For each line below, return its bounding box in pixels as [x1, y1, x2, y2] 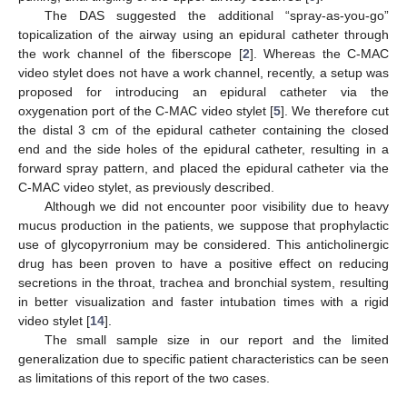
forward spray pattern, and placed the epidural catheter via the [18, 160, 389, 175]
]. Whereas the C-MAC [249, 45, 390, 61]
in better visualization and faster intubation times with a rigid [18, 293, 389, 309]
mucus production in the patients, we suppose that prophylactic [18, 217, 389, 233]
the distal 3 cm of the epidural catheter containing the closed [18, 122, 389, 137]
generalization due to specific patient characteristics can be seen [18, 351, 389, 366]
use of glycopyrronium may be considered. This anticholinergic [18, 236, 389, 252]
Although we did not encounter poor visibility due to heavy [44, 198, 389, 213]
